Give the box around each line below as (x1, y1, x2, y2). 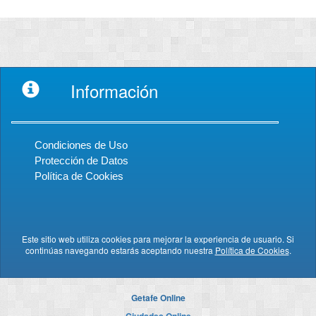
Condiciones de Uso (35, 139, 128, 151)
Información (71, 78, 159, 103)
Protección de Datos (35, 154, 128, 166)
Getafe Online (130, 291, 186, 304)
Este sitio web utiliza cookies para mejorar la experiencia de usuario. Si (22, 233, 294, 245)
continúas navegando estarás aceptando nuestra (25, 244, 215, 256)
